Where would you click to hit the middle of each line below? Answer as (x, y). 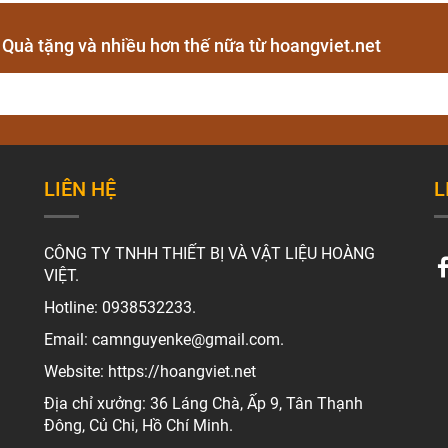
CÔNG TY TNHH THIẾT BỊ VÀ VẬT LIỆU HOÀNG (209, 253)
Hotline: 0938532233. (119, 307)
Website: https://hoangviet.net (149, 371)
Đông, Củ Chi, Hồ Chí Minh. (138, 425)
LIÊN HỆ (79, 188)
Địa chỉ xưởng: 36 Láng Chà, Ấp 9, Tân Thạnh (203, 403)
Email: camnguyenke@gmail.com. (163, 339)
